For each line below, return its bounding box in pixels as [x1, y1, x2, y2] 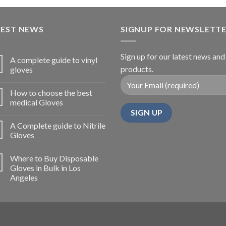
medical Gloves [10, 97, 63, 107]
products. [121, 64, 153, 74]
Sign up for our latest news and [121, 51, 225, 62]
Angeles [10, 173, 38, 183]
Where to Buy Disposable [10, 153, 98, 163]
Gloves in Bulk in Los [10, 163, 81, 173]
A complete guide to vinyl [10, 55, 97, 65]
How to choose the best [10, 88, 92, 98]
